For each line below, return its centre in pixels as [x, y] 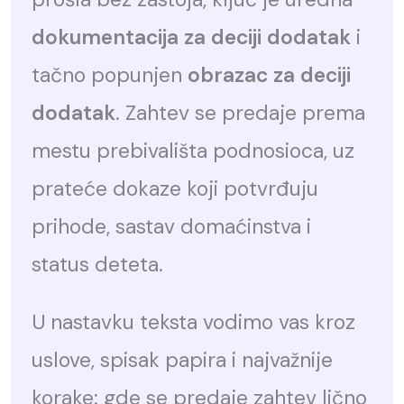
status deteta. [98, 264]
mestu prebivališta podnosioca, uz [193, 150]
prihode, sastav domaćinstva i [172, 226]
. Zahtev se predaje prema [241, 112]
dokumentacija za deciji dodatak [192, 37]
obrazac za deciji [270, 74]
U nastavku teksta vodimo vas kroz [194, 322]
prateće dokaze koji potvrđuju [175, 188]
